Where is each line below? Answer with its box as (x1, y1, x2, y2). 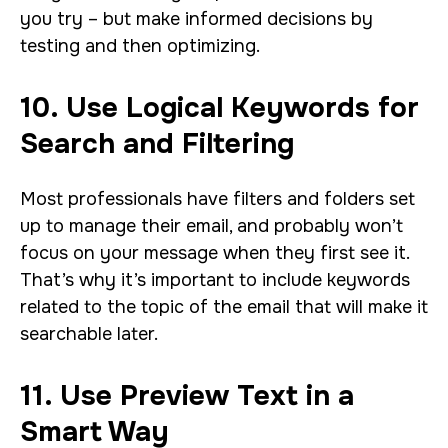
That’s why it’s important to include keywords (20, 269, 410, 291)
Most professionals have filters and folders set (20, 188, 415, 210)
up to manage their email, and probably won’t (20, 215, 403, 237)
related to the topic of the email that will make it (20, 296, 428, 318)
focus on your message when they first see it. (20, 242, 409, 264)
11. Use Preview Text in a (20, 378, 354, 414)
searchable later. (20, 323, 163, 345)
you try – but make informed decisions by (20, 8, 373, 30)
